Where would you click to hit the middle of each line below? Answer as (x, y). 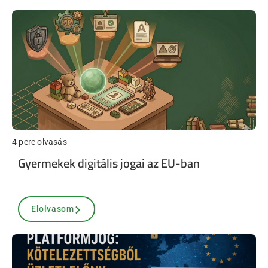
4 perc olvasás (39, 142)
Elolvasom (53, 209)
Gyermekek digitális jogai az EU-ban (109, 163)
